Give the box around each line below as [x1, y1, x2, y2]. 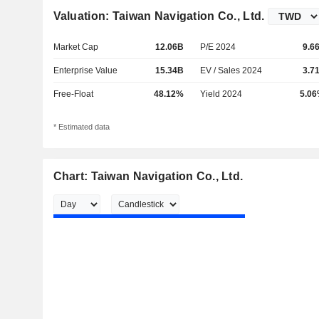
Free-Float [53, 89, 93, 99]
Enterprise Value [53, 66, 117, 75]
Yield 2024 [200, 89, 243, 99]
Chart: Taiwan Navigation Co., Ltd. [53, 170, 244, 183]
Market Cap [53, 42, 98, 52]
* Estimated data [53, 122, 110, 132]
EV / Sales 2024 [200, 66, 263, 75]
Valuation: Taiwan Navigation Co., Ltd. [53, 10, 265, 22]
